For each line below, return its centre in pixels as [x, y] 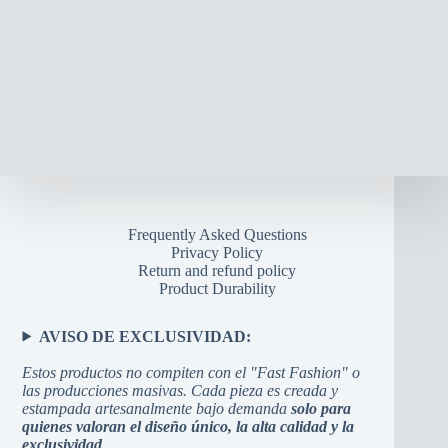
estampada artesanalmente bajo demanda [157, 408]
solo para [321, 408]
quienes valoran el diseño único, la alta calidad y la [188, 426]
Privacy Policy [217, 252]
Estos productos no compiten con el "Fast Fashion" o [191, 372]
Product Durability [217, 288]
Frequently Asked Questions [217, 234]
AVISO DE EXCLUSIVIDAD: [145, 336]
